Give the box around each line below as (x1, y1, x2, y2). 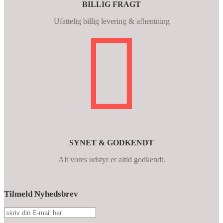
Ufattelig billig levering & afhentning (53, 16, 170, 25)
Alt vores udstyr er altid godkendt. (58, 155, 165, 164)
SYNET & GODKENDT (69, 138, 154, 147)
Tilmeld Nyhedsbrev (4, 189, 78, 199)
